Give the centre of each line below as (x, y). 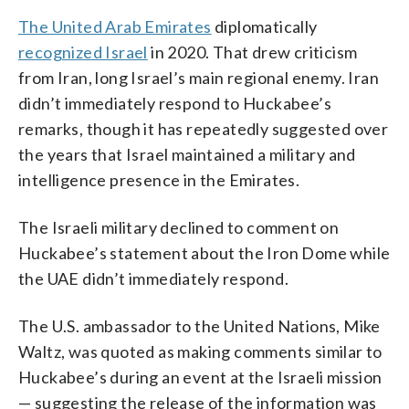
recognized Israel (83, 52)
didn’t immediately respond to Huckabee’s (175, 103)
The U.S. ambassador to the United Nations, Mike (199, 325)
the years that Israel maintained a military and (187, 154)
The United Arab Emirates (115, 26)
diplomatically (264, 26)
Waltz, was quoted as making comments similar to (200, 351)
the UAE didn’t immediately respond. (153, 278)
